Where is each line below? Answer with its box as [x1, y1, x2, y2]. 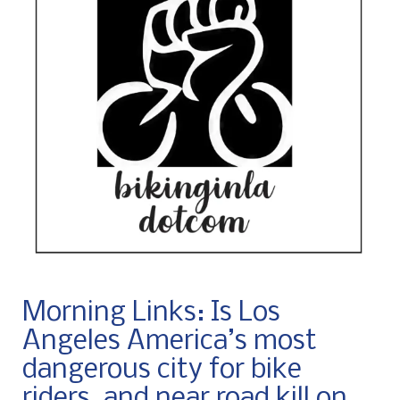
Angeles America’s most [22, 328, 317, 357]
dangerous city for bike [22, 356, 302, 386]
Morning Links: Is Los [22, 299, 280, 329]
